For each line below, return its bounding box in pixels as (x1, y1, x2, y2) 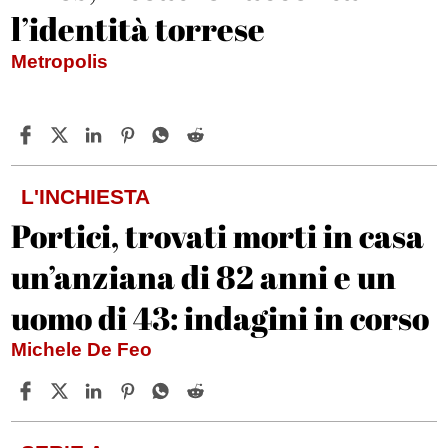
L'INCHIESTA (21, 185, 151, 209)
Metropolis (11, 51, 109, 73)
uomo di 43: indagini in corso (11, 296, 430, 340)
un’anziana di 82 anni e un (11, 255, 397, 299)
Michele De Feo (11, 339, 158, 361)
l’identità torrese (11, 7, 266, 51)
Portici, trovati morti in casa (11, 214, 425, 258)
